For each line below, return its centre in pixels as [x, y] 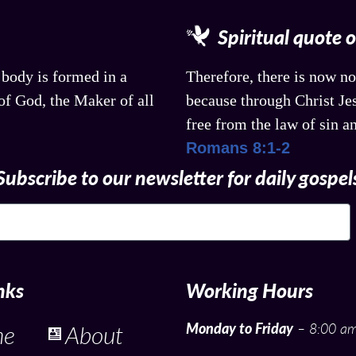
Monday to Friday [240, 328]
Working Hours [250, 290]
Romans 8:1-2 [238, 148]
